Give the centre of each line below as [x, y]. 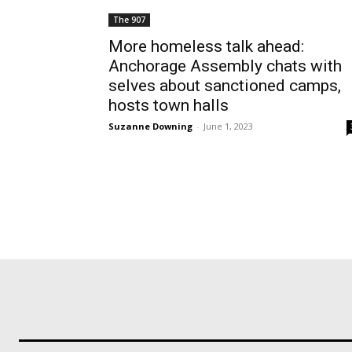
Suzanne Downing [150, 126]
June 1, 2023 [228, 126]
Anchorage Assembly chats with [225, 66]
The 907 [129, 20]
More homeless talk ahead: [206, 46]
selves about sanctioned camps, [225, 86]
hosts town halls [169, 105]
